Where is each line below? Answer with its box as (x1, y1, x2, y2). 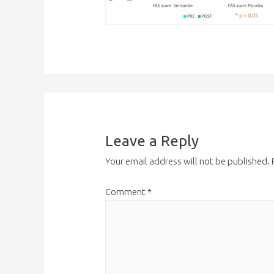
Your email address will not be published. (105, 156, 270, 167)
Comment (105, 186, 148, 197)
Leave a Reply (105, 133, 199, 150)
